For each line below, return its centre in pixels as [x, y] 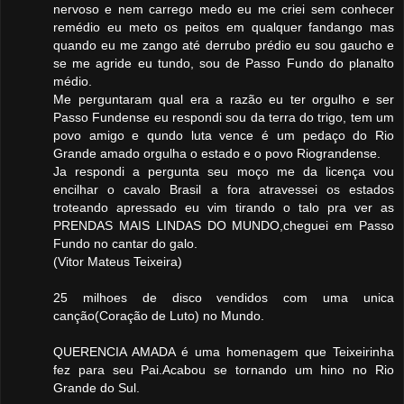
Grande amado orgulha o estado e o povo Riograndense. [217, 153]
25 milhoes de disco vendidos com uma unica [224, 297]
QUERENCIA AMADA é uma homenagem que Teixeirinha [224, 351]
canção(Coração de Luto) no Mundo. [159, 315]
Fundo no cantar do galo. [125, 243]
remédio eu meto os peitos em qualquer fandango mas [224, 27]
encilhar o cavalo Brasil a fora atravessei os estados [224, 189]
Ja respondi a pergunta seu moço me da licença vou [224, 171]
